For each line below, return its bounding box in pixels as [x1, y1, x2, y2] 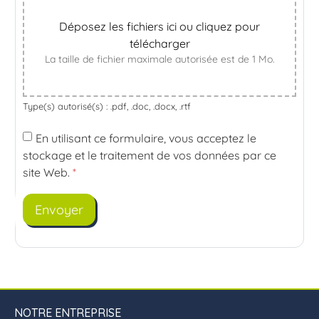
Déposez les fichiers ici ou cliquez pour [59, 19, 260, 34]
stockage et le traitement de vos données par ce [23, 148, 276, 163]
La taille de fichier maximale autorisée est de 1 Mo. [44, 53, 275, 66]
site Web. [23, 165, 73, 180]
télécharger [129, 36, 190, 51]
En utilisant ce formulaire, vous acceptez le [36, 131, 256, 146]
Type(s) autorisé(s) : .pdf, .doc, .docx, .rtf [23, 100, 191, 113]
